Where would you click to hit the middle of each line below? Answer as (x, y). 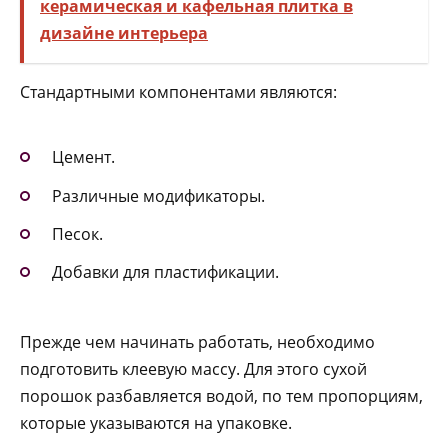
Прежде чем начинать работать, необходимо (197, 342)
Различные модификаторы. (158, 195)
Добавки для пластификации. (165, 272)
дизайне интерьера (124, 33)
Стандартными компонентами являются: (178, 92)
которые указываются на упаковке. (156, 423)
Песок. (77, 233)
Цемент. (83, 157)
